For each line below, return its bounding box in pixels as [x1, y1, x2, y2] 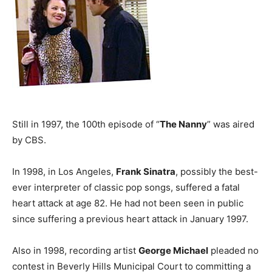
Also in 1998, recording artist [12, 244, 138, 256]
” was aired [207, 118, 254, 130]
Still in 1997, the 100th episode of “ [12, 118, 160, 130]
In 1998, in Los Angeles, [12, 165, 116, 177]
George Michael [138, 244, 208, 256]
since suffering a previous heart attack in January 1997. [12, 212, 248, 225]
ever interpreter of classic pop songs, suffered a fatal [12, 181, 240, 193]
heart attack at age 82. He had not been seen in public [12, 197, 243, 209]
